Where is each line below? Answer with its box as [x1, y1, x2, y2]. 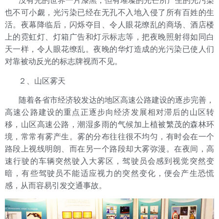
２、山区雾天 [5, 76, 73, 85]
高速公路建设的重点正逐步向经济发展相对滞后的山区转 [5, 108, 214, 116]
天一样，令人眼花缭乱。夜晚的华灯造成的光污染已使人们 [5, 45, 214, 54]
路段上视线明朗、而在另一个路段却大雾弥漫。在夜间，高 [5, 144, 214, 153]
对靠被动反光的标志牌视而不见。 [5, 57, 122, 66]
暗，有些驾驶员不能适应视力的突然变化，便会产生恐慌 [5, 169, 214, 177]
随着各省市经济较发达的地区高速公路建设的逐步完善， [5, 95, 214, 104]
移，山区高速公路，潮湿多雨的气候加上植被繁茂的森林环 [5, 120, 214, 129]
